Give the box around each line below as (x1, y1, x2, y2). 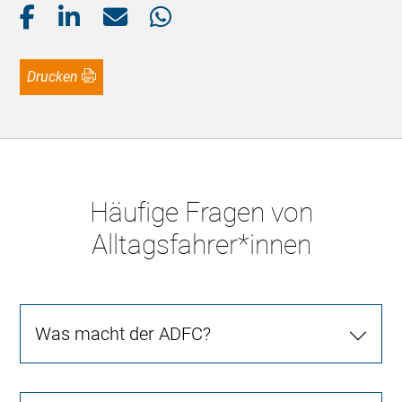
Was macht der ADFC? (35, 323, 212, 345)
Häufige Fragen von (89, 197, 313, 229)
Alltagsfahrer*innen (91, 229, 311, 261)
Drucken (36, 68, 79, 86)
